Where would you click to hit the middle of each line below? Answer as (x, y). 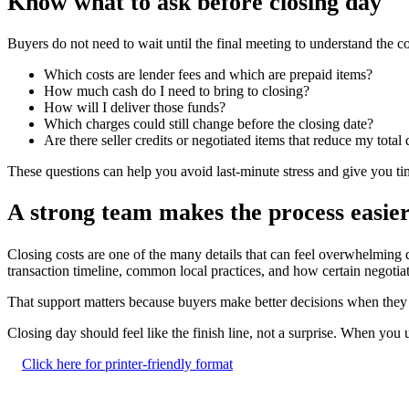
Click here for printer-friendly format (127, 363)
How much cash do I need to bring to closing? (177, 91)
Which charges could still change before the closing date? (209, 124)
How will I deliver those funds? (135, 108)
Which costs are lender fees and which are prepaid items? (208, 75)
